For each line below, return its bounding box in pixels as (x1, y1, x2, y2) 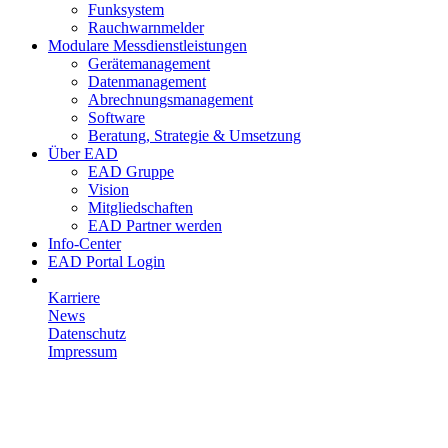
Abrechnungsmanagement (88, 91, 253, 108)
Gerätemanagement (88, 55, 210, 72)
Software (88, 109, 145, 126)
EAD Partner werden (88, 217, 222, 234)
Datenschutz (48, 325, 126, 342)
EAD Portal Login (48, 253, 165, 270)
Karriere (48, 289, 100, 306)
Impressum (48, 343, 117, 360)
